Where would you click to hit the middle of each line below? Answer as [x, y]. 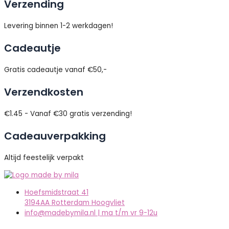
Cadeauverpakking [55, 136]
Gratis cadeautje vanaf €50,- [55, 70]
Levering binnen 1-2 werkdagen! [59, 26]
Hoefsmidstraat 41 [56, 192]
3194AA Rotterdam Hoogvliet [75, 202]
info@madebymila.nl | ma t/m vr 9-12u [91, 213]
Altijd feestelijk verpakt [44, 158]
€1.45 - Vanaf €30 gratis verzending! [68, 114]
